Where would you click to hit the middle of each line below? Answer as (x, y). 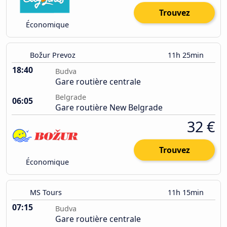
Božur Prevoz (53, 55)
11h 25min (187, 55)
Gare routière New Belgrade (109, 108)
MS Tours (46, 193)
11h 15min (187, 193)
